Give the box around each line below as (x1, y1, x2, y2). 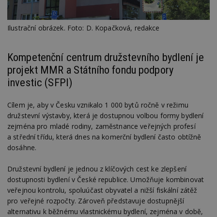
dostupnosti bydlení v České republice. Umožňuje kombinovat (7, 174, 204, 184)
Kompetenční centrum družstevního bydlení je (7, 51, 204, 64)
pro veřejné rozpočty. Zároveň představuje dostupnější (7, 196, 185, 205)
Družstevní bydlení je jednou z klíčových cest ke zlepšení (7, 164, 186, 173)
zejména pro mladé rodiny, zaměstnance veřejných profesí (7, 121, 196, 131)
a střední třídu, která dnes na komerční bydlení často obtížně (7, 132, 201, 141)
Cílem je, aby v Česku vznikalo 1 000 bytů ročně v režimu (7, 100, 188, 109)
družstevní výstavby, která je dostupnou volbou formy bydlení (7, 110, 204, 120)
